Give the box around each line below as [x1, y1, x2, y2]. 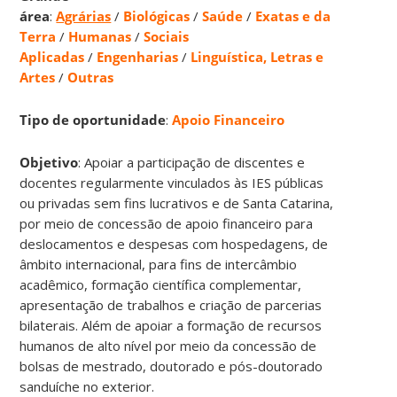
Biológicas [123, 6, 191, 25]
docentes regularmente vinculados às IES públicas [19, 173, 324, 191]
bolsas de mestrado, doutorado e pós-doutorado [19, 356, 323, 375]
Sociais [144, 27, 190, 45]
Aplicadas [19, 47, 85, 66]
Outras [67, 67, 114, 86]
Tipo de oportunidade [19, 110, 167, 128]
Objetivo [19, 152, 79, 171]
